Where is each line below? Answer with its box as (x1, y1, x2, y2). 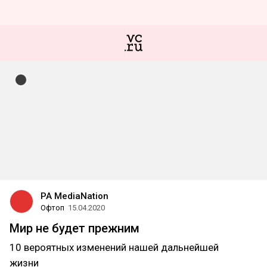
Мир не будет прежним (10, 221, 139, 235)
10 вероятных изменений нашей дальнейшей (10, 241, 219, 253)
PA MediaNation (41, 191, 108, 201)
